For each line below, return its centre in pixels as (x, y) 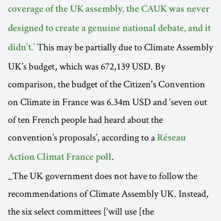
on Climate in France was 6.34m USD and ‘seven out (108, 101)
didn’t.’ (21, 48)
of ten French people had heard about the (85, 119)
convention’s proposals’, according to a (82, 137)
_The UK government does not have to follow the (103, 175)
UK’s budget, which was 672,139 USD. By (87, 66)
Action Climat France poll (60, 158)
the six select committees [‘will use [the (81, 211)
